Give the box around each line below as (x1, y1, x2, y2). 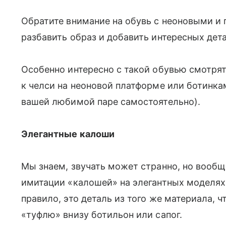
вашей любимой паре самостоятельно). (21, 96, 200, 107)
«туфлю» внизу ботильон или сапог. (21, 209, 182, 220)
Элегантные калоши (21, 129, 115, 140)
